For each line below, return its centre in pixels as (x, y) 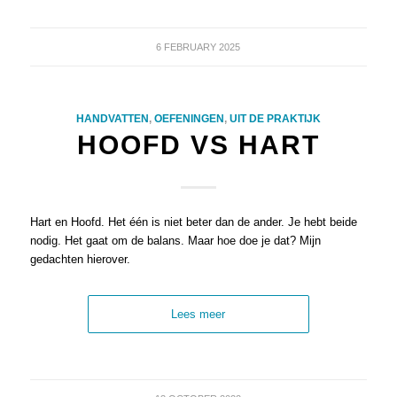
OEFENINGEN (189, 119)
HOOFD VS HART (198, 145)
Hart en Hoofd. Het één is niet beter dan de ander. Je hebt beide (193, 222)
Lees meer (198, 315)
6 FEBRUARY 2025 (198, 47)
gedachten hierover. (80, 260)
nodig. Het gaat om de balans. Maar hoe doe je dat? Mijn (175, 241)
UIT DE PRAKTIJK (275, 119)
